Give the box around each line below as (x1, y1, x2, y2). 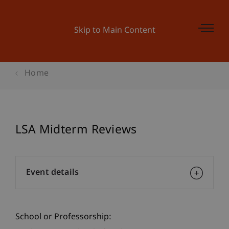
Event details (26, 168, 79, 178)
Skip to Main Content (74, 26, 155, 36)
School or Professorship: (15, 212, 111, 223)
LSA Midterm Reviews (15, 123, 137, 138)
